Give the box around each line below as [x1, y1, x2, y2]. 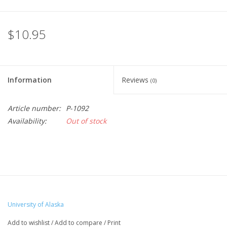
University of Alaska [8, 200, 64, 209]
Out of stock [66, 116, 106, 126]
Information [8, 75, 52, 85]
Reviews [122, 75, 150, 85]
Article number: [8, 103, 61, 113]
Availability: [8, 116, 47, 126]
